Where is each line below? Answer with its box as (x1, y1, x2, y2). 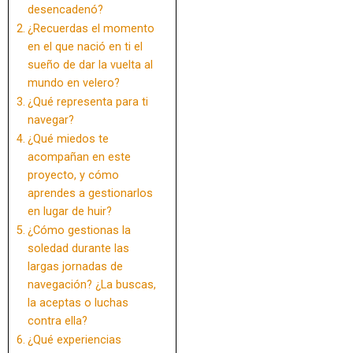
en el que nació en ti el (27, 40, 143, 54)
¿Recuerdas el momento (27, 22, 154, 36)
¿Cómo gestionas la (27, 224, 131, 238)
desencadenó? (27, 3, 103, 17)
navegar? (27, 113, 74, 128)
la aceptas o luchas (27, 296, 128, 310)
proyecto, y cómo (27, 169, 119, 183)
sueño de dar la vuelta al (27, 58, 153, 72)
